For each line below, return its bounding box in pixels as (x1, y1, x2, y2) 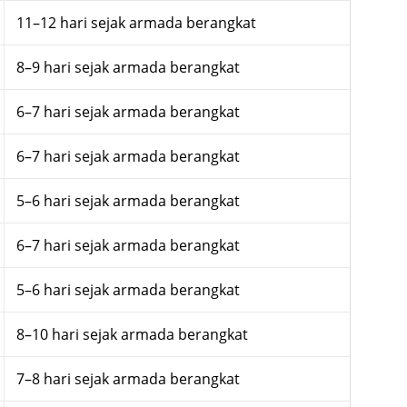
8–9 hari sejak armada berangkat (15, 56, 240, 77)
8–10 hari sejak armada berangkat (15, 323, 248, 344)
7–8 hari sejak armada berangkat (15, 368, 240, 389)
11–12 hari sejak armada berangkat (15, 12, 256, 33)
